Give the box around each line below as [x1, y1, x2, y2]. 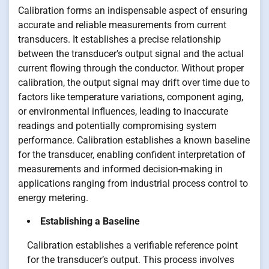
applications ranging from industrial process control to [18, 178, 248, 190]
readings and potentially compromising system [18, 120, 217, 132]
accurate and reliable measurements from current [18, 19, 226, 31]
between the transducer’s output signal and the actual [18, 48, 244, 60]
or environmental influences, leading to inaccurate [18, 106, 228, 118]
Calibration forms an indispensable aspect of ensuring [18, 5, 247, 17]
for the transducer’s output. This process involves [27, 254, 234, 266]
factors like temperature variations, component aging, [18, 91, 243, 103]
